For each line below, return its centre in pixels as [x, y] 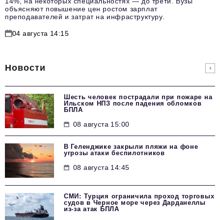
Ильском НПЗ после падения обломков [133, 104]
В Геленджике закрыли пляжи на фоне [131, 147]
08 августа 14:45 [101, 168]
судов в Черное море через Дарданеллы [135, 203]
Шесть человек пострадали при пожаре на [138, 97]
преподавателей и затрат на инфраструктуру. [85, 17]
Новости [26, 68]
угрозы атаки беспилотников [114, 153]
